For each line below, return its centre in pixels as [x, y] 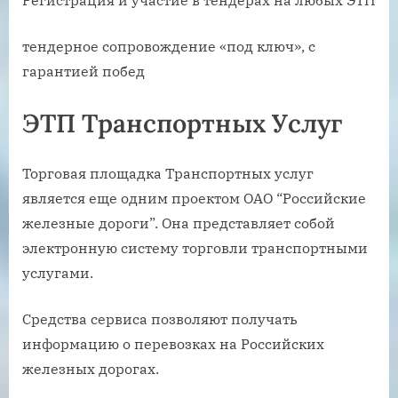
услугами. [58, 272]
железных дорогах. [91, 368]
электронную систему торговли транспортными [195, 247]
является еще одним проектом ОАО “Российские [194, 198]
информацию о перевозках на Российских [173, 343]
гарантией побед [84, 72]
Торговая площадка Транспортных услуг [168, 173]
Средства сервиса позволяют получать [160, 318]
